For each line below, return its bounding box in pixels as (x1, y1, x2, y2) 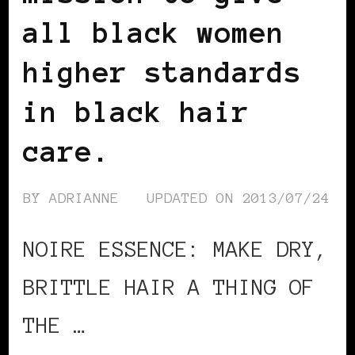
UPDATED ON (147, 189, 242, 206)
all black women (23, 16, 284, 48)
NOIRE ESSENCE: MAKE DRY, (23, 236, 327, 261)
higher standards (23, 55, 302, 88)
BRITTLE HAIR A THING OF (23, 274, 315, 299)
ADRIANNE (49, 189, 119, 206)
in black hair (23, 95, 250, 128)
